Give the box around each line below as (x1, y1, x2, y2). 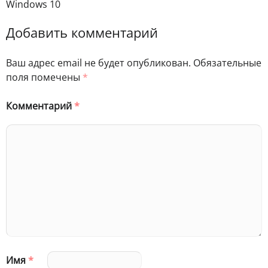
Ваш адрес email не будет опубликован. (6, 56, 191, 69)
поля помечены (6, 70, 83, 84)
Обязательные (193, 56, 261, 69)
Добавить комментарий (6, 23, 158, 42)
